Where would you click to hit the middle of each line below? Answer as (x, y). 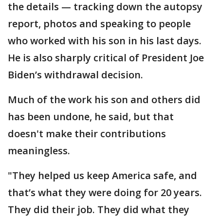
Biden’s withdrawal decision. (75, 75)
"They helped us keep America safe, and (102, 176)
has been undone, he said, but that (91, 117)
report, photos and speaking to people (99, 24)
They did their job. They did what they (99, 210)
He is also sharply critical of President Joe (106, 58)
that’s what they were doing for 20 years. (105, 193)
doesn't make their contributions (87, 134)
